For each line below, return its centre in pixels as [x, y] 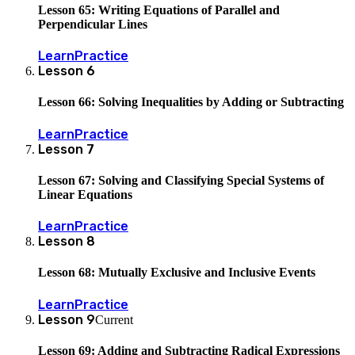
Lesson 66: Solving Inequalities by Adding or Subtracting [191, 102]
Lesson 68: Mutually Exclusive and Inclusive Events [177, 273]
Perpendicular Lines [93, 24]
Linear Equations [85, 194]
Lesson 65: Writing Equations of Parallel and [159, 10]
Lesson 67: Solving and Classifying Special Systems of [181, 180]
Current [114, 319]
